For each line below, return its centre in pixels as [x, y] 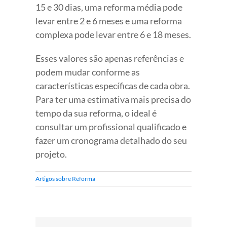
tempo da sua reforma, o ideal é [96, 113]
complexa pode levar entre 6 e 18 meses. [113, 35]
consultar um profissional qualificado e [111, 127]
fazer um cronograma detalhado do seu [111, 141]
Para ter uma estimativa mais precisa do [113, 100]
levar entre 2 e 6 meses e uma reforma [109, 21]
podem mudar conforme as [88, 72]
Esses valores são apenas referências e [110, 59]
